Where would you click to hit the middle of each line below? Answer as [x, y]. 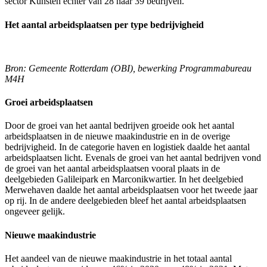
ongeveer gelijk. [35, 212]
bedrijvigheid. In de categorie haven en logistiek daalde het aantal [127, 147]
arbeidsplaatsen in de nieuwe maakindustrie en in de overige [117, 136]
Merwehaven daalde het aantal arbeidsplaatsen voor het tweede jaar [131, 190]
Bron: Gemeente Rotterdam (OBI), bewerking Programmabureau [128, 68]
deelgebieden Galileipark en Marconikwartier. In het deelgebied [124, 179]
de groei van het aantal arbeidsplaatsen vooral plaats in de [112, 169]
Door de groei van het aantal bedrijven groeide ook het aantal [119, 126]
